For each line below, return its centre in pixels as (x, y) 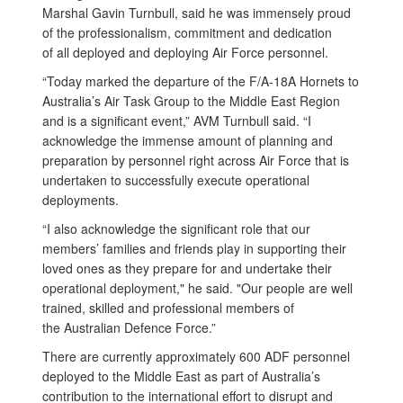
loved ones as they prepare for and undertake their (187, 268)
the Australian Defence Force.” (129, 327)
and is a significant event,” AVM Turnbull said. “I (177, 121)
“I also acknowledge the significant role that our (176, 228)
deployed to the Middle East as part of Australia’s (181, 376)
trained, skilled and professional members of (168, 308)
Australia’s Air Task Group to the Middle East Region (191, 101)
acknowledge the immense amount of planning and (188, 140)
